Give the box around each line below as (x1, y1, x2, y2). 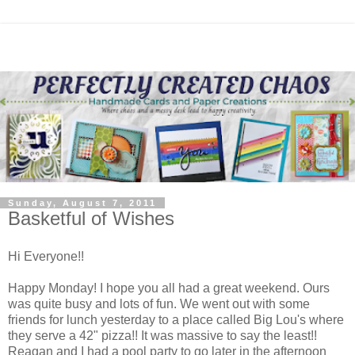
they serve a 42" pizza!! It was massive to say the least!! (8, 328, 317, 342)
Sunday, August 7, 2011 (8, 198, 157, 208)
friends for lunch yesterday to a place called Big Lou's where (8, 312, 344, 326)
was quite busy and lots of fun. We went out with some (8, 296, 310, 311)
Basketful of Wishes (8, 208, 174, 229)
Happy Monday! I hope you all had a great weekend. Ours (8, 281, 330, 295)
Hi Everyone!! (8, 249, 84, 263)
